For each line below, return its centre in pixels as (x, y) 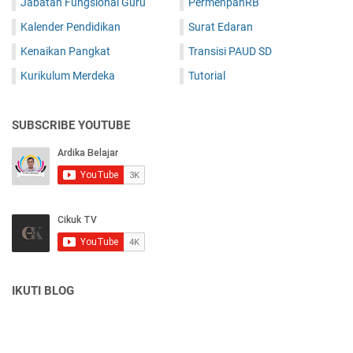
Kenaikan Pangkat (65, 51)
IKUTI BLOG (43, 290)
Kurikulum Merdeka (68, 75)
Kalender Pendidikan (71, 26)
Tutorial (207, 75)
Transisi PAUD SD (230, 51)
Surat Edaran (221, 26)
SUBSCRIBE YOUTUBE (71, 125)
